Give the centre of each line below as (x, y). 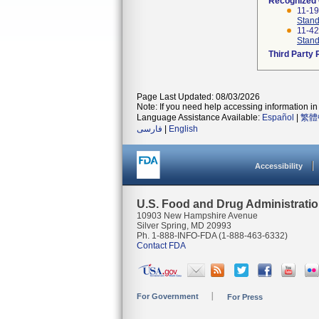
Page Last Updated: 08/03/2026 (198, 97)
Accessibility (279, 166)
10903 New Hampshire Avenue (197, 216)
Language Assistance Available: (199, 117)
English (183, 129)
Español (278, 117)
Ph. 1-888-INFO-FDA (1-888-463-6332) (212, 236)
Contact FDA (161, 246)
